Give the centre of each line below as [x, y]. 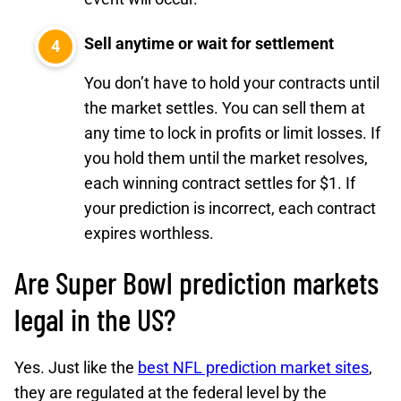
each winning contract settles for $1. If [220, 183]
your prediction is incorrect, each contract [230, 208]
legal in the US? [95, 319]
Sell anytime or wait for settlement [209, 43]
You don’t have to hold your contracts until [232, 83]
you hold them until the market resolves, [226, 158]
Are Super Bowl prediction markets [196, 282]
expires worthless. [149, 233]
